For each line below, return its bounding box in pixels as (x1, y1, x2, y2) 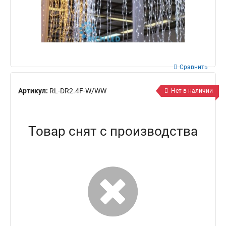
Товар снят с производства (28, 124, 198, 139)
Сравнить (180, 64, 208, 71)
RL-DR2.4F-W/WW (49, 86, 106, 95)
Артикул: (18, 86, 49, 95)
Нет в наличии (171, 87, 213, 94)
